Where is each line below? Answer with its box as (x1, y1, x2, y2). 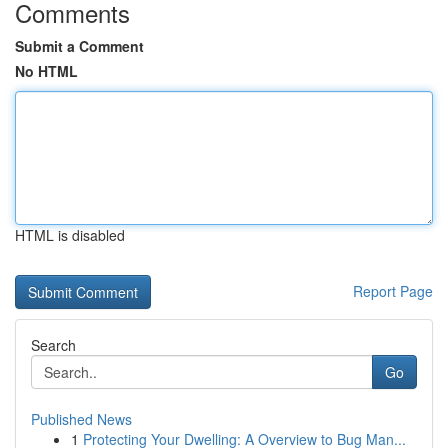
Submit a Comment (15, 36, 144, 56)
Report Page (353, 281, 433, 301)
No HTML (15, 61, 78, 81)
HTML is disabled (15, 225, 125, 245)
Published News (31, 409, 132, 429)
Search (31, 335, 76, 355)
